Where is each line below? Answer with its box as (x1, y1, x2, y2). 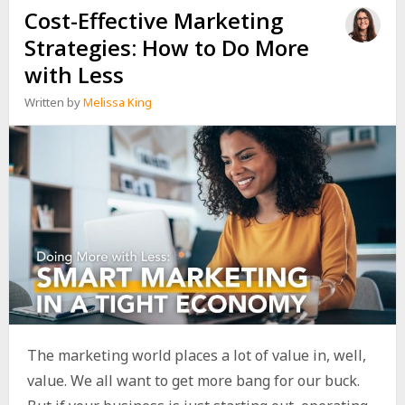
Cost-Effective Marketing (24, 5, 284, 36)
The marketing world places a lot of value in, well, (26, 345, 366, 366)
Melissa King (83, 94, 153, 111)
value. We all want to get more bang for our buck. (26, 371, 360, 391)
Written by (24, 94, 84, 111)
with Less (24, 60, 125, 90)
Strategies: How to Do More (24, 33, 310, 63)
